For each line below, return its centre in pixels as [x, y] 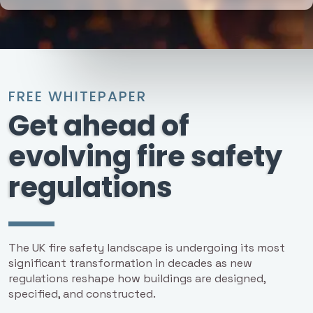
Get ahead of [99, 125]
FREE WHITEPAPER [78, 96]
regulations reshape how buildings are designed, [137, 278]
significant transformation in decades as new [130, 263]
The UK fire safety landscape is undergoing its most [147, 247]
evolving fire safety [145, 156]
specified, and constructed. [83, 293]
